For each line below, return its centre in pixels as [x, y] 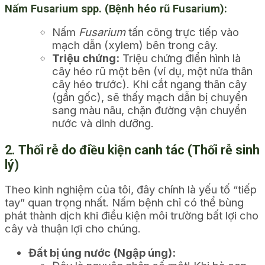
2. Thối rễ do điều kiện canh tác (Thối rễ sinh [132, 150]
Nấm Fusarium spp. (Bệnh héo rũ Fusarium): [116, 8]
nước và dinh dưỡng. [103, 123]
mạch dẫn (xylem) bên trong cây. [135, 45]
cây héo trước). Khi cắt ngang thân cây [149, 84]
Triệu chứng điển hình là [180, 58]
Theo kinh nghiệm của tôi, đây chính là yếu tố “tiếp [131, 190]
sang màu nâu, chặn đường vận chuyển [149, 110]
